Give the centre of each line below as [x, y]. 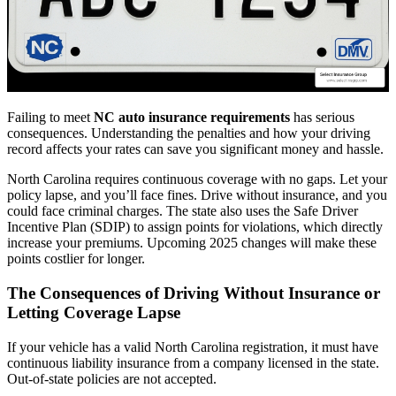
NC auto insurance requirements [192, 118]
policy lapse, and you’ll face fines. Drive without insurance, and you [197, 195]
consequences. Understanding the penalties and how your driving [189, 133]
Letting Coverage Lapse [94, 312]
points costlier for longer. [76, 259]
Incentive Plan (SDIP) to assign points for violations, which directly [195, 227]
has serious [322, 118]
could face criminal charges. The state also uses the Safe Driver [183, 211]
